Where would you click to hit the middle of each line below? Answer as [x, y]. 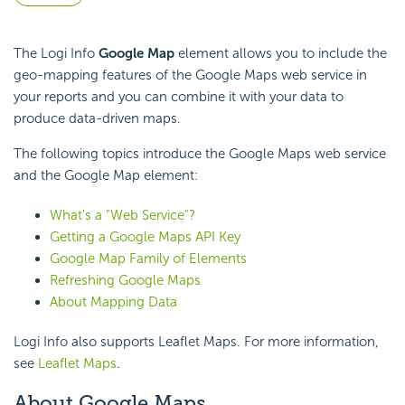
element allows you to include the [281, 54]
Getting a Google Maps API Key [145, 237]
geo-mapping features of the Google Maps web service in [190, 75]
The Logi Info [56, 54]
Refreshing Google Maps [125, 281]
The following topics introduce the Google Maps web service [200, 154]
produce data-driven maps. [97, 119]
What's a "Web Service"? [122, 216]
